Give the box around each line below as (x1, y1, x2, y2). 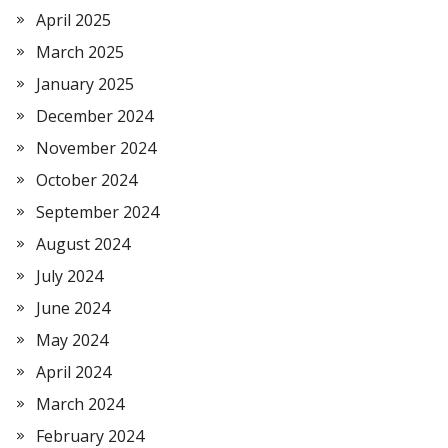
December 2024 (36, 105, 153, 127)
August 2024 (36, 233, 130, 255)
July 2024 (36, 265, 103, 287)
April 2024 (36, 361, 111, 383)
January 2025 (36, 73, 134, 95)
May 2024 (36, 329, 108, 351)
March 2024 (36, 393, 124, 415)
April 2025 (36, 9, 111, 31)
